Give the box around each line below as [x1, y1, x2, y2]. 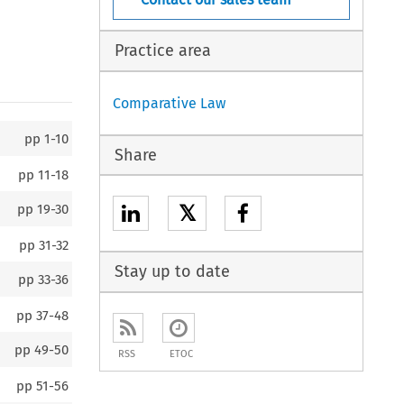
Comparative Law [113, 94, 226, 112]
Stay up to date [114, 262, 230, 282]
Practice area [114, 40, 211, 60]
